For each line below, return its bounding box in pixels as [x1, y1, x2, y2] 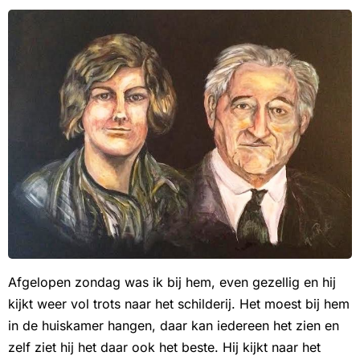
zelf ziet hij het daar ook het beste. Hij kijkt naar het [8, 339, 321, 356]
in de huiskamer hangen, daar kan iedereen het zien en [8, 317, 339, 334]
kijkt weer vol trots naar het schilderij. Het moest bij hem [8, 296, 350, 313]
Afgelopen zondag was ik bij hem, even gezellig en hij [8, 274, 336, 291]
